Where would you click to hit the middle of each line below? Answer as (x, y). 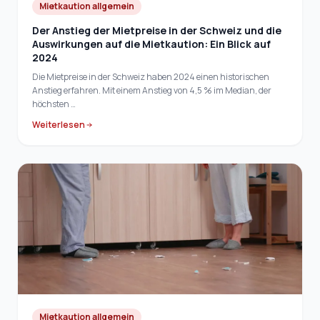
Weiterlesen (59, 124)
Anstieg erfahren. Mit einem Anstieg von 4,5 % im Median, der (152, 90)
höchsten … (54, 104)
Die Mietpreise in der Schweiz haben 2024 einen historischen (151, 76)
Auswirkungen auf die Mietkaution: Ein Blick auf (151, 44)
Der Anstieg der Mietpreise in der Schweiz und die (157, 30)
